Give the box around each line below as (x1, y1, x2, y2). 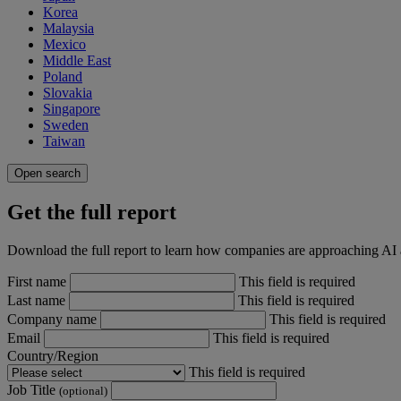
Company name (7, 311, 100, 328)
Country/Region (7, 348, 98, 364)
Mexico (43, 37, 86, 53)
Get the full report (7, 200, 176, 225)
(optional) (59, 384, 107, 398)
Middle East (43, 53, 111, 69)
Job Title (7, 382, 59, 398)
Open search (14, 166, 81, 181)
